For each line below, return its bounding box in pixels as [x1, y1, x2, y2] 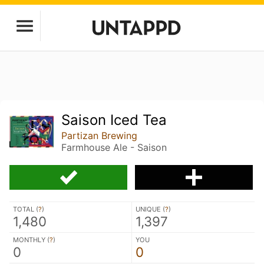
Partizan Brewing [61, 130, 138, 141]
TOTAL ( [13, 204, 38, 213]
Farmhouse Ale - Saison [61, 141, 167, 153]
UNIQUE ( [136, 204, 165, 213]
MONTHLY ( [13, 235, 49, 244]
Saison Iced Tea [61, 111, 167, 128]
